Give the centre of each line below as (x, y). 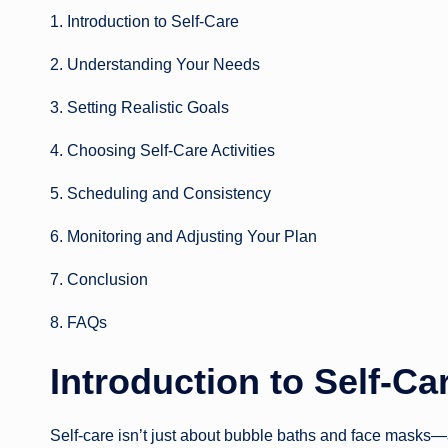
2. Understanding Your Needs (155, 65)
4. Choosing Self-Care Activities (162, 151)
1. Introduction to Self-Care (144, 22)
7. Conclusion (99, 280)
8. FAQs (78, 323)
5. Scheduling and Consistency (160, 194)
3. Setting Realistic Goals (139, 108)
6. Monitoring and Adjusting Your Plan (183, 237)
